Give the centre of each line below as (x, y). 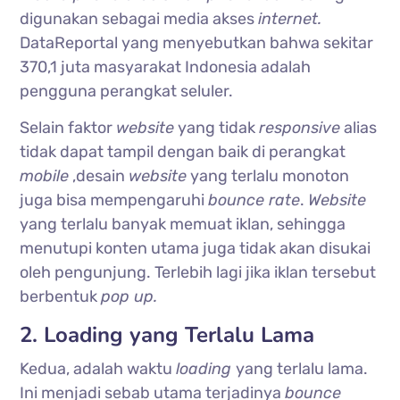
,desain (99, 175)
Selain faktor (68, 127)
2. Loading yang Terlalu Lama (167, 334)
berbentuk (61, 296)
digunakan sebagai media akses (139, 18)
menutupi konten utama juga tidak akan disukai (196, 248)
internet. (290, 18)
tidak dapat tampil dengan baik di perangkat (183, 151)
